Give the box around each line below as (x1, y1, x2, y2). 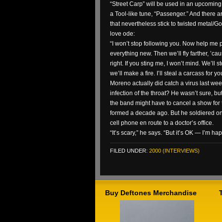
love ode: (110, 30, 135, 37)
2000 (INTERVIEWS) (149, 148, 200, 154)
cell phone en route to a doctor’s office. (110, 119, 214, 126)
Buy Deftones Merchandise (105, 189, 197, 197)
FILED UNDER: (110, 148, 149, 154)
